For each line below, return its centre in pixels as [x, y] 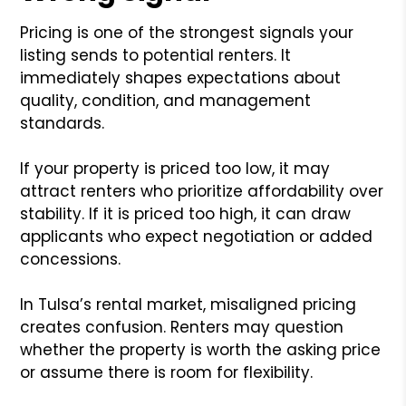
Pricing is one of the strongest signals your [187, 32]
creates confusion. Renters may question [182, 327]
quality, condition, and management [166, 100]
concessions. [71, 259]
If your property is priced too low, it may [175, 168]
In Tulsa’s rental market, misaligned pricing [188, 304]
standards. [63, 123]
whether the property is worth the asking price [201, 349]
